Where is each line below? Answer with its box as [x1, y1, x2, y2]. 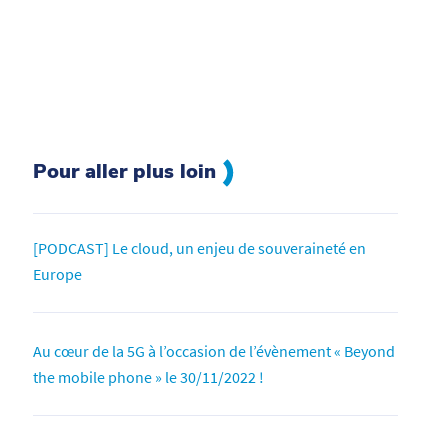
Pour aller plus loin [33, 157, 223, 185]
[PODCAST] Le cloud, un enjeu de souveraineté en [33, 237, 367, 258]
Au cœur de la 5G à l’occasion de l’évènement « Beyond [33, 340, 396, 361]
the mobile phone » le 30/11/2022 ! [33, 366, 265, 387]
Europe [33, 263, 83, 284]
